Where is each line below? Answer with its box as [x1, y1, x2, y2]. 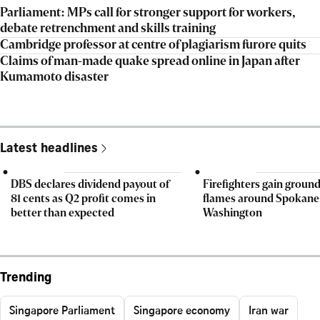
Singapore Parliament [9, 302, 115, 319]
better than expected [11, 208, 115, 220]
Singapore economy [134, 302, 230, 319]
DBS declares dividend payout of [11, 179, 170, 191]
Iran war [249, 302, 289, 319]
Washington [202, 208, 262, 220]
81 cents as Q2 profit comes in [11, 194, 156, 206]
